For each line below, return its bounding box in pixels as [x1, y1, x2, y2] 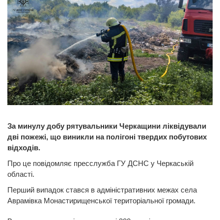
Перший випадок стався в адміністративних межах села [7, 186, 197, 194]
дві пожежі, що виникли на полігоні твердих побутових [7, 133, 207, 141]
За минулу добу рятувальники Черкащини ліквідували [7, 122, 206, 130]
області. [7, 170, 34, 178]
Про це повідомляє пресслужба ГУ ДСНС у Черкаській [7, 159, 193, 167]
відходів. [7, 143, 40, 152]
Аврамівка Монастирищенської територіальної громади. [7, 196, 195, 205]
